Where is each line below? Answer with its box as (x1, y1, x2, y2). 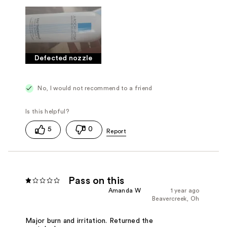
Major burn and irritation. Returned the (25, 217, 153, 225)
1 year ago (170, 187, 200, 194)
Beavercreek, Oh (152, 195, 200, 202)
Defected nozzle (34, 55, 93, 62)
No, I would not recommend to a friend (36, 85, 153, 92)
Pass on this (68, 175, 124, 186)
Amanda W (108, 187, 141, 194)
